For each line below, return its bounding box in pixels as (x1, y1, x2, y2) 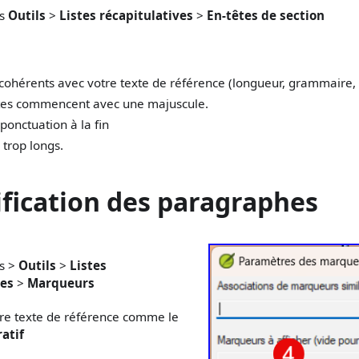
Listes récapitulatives (59, 7, 193, 24)
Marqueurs (27, 275, 95, 292)
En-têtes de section (207, 7, 325, 24)
